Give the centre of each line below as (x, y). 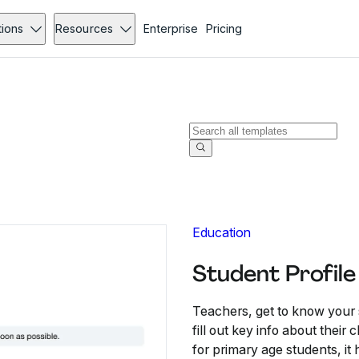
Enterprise (170, 28)
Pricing (224, 28)
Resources (84, 28)
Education (222, 232)
